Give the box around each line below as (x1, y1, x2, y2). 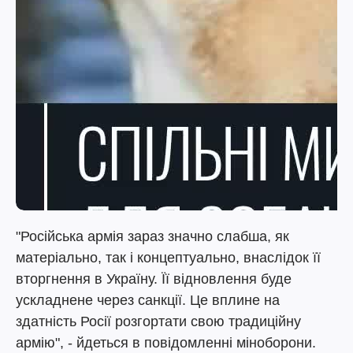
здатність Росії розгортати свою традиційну (16, 314, 301, 329)
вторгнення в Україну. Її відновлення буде (16, 271, 292, 287)
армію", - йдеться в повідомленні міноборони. (16, 335, 316, 351)
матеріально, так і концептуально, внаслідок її (16, 250, 321, 266)
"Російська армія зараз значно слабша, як (16, 229, 289, 244)
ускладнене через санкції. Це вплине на (16, 292, 280, 308)
